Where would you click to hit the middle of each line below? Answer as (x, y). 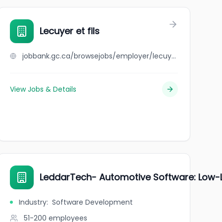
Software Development (92, 202)
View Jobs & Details (43, 89)
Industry (32, 202)
